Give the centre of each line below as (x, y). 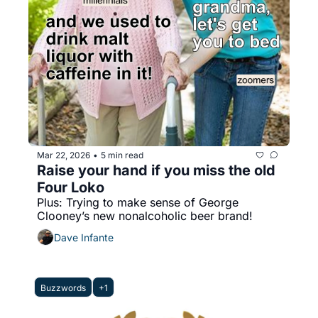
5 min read (122, 155)
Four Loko (71, 187)
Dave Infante (84, 237)
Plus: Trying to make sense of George (138, 202)
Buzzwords (63, 288)
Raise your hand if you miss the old (156, 170)
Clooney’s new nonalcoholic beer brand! (145, 216)
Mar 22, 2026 (64, 155)
